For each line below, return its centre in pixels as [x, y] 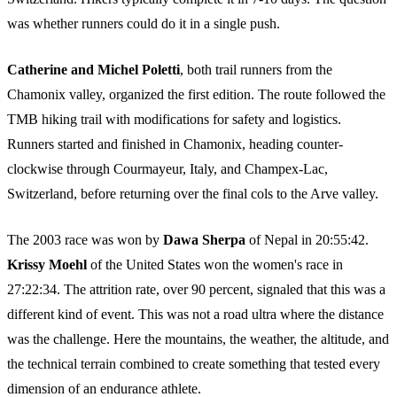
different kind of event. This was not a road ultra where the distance [195, 314]
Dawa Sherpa [204, 239]
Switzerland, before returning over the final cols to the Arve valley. [193, 193]
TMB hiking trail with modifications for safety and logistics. [174, 119]
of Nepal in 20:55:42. [307, 239]
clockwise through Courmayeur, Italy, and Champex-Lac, [167, 168]
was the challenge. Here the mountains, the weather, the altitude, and [198, 339]
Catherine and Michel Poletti [93, 69]
